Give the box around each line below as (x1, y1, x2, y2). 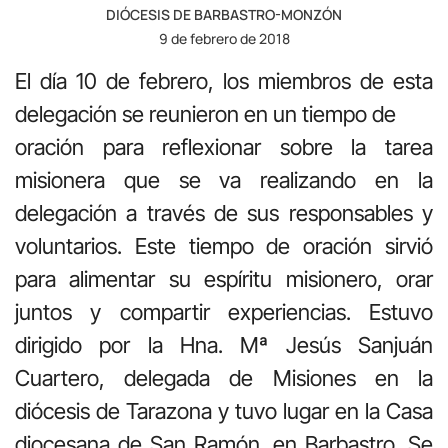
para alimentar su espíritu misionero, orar (15, 265, 433, 292)
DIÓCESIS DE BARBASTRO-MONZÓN (106, 4, 342, 24)
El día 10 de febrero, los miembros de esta (15, 67, 433, 94)
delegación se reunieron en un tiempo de (15, 100, 396, 127)
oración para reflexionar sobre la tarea (15, 133, 433, 160)
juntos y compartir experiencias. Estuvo (15, 298, 433, 325)
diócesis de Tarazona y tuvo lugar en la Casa (15, 397, 433, 424)
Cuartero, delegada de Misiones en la (15, 364, 433, 391)
